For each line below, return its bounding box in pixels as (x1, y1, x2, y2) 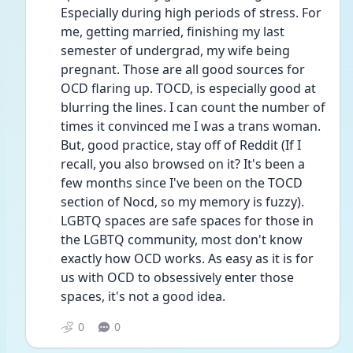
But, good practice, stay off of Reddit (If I (61, 136, 301, 154)
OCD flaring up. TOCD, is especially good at (61, 80, 316, 97)
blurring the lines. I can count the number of (61, 98, 325, 116)
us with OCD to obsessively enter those (61, 269, 294, 286)
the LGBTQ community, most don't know (61, 231, 303, 248)
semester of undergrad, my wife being (61, 42, 290, 59)
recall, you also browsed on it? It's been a (61, 155, 305, 173)
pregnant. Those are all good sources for (61, 61, 305, 78)
